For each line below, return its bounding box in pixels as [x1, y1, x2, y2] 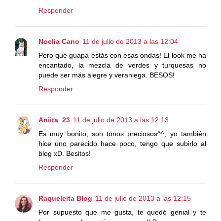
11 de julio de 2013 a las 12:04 [82, 37, 178, 45]
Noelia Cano [38, 37, 79, 45]
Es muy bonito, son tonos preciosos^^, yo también [38, 129, 206, 138]
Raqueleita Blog [38, 194, 92, 202]
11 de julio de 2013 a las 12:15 [95, 194, 191, 202]
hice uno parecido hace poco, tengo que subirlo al [38, 139, 206, 147]
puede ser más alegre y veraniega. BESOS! [38, 71, 175, 79]
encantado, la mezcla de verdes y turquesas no [38, 61, 206, 69]
